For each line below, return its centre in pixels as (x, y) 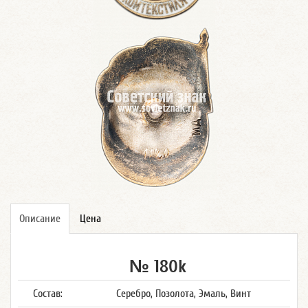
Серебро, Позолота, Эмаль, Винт (184, 294)
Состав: (47, 294)
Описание (40, 219)
